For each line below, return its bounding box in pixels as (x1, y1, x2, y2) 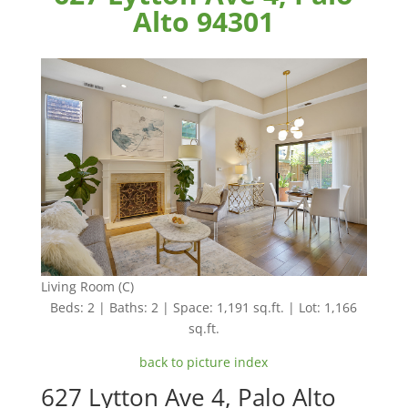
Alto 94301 (133, 3, 275, 40)
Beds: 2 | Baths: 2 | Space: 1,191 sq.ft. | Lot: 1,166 (50, 299, 358, 317)
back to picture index (139, 353, 269, 372)
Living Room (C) (40, 278, 134, 296)
